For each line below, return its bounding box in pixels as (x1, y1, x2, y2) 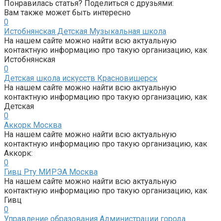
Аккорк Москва (4, 120, 62, 130)
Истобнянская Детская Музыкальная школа (4, 27, 166, 37)
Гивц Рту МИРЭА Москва (4, 167, 98, 177)
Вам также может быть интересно (4, 8, 131, 18)
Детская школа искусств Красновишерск (4, 74, 157, 83)
